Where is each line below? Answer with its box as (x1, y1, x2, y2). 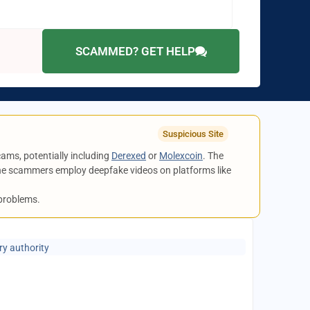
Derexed (111, 150, 147, 161)
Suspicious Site (162, 129, 224, 139)
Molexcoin (159, 150, 203, 161)
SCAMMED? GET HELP (75, 44, 195, 58)
